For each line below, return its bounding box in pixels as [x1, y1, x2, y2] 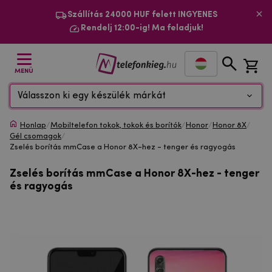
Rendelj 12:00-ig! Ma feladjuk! [81, 24, 203, 33]
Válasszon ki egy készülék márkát [18, 91, 166, 101]
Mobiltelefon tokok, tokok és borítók [50, 121, 182, 129]
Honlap [20, 121, 46, 129]
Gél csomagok [10, 132, 61, 140]
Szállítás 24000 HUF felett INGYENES [67, 10, 217, 19]
